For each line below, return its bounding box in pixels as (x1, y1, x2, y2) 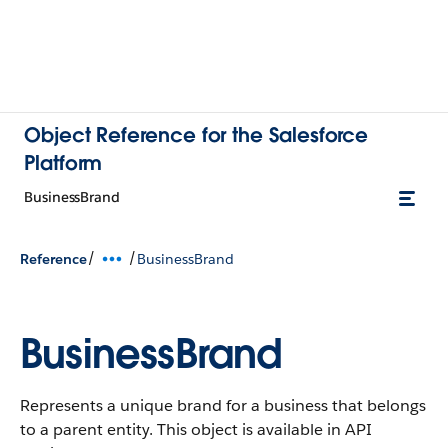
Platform (24, 150, 103, 176)
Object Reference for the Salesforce (24, 122, 369, 148)
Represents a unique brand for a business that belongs (20, 395, 426, 416)
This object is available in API (153, 419, 372, 440)
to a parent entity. (20, 419, 153, 440)
